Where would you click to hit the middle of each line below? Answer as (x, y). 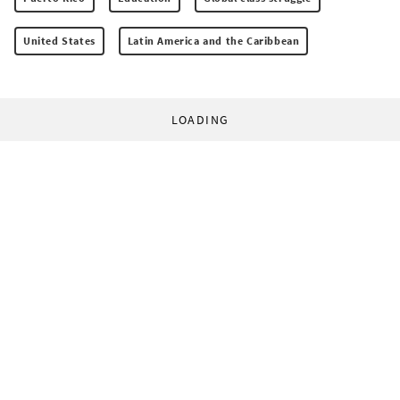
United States (59, 40)
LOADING (200, 119)
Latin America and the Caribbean (213, 40)
